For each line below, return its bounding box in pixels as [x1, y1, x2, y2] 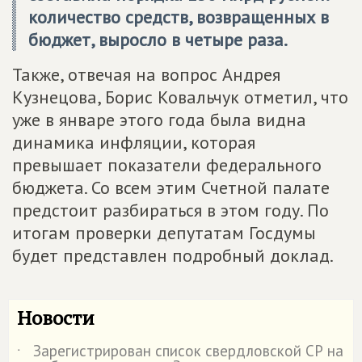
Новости [17, 304, 95, 330]
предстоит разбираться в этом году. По [12, 198, 329, 221]
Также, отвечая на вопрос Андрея [12, 62, 280, 86]
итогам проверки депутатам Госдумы [12, 221, 316, 244]
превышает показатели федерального [12, 153, 322, 176]
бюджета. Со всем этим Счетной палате [12, 175, 330, 199]
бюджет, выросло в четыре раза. [28, 27, 288, 51]
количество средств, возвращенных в [28, 5, 329, 28]
